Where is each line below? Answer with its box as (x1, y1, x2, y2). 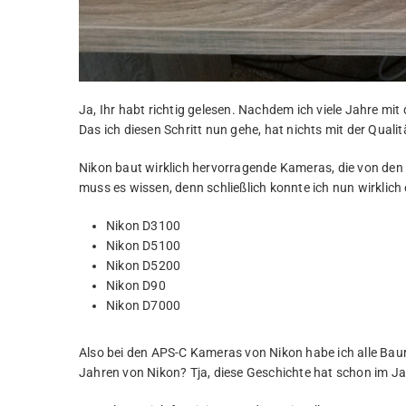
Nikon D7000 (106, 298, 181, 314)
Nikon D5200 (106, 258, 181, 274)
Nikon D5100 (106, 238, 181, 254)
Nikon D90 (106, 278, 166, 294)
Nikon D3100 (106, 218, 181, 234)
